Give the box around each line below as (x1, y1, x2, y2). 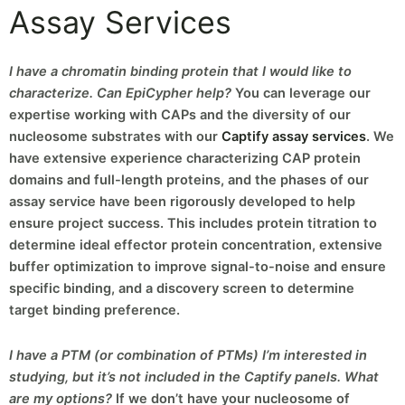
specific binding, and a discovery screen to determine (9, 279, 354, 297)
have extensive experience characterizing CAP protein (9, 149, 361, 166)
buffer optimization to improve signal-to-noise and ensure (9, 258, 386, 275)
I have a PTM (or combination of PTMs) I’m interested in (9, 346, 367, 363)
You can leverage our (231, 84, 371, 101)
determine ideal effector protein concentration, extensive (9, 236, 382, 253)
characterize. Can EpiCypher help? (9, 84, 231, 101)
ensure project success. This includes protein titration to (9, 214, 377, 231)
